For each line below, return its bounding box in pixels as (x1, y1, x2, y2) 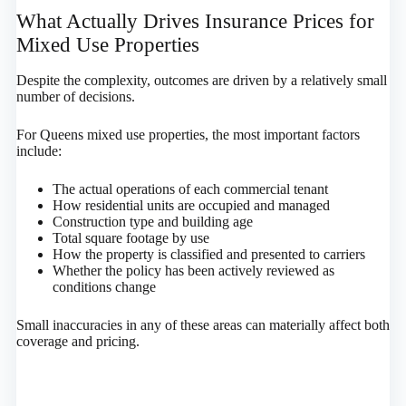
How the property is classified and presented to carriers (52, 246, 365, 262)
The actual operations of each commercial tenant (52, 180, 328, 197)
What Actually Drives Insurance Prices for (15, 10, 374, 34)
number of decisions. (15, 88, 135, 104)
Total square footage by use (52, 229, 209, 246)
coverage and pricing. (15, 333, 140, 349)
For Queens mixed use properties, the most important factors (15, 126, 360, 142)
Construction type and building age (52, 213, 253, 229)
